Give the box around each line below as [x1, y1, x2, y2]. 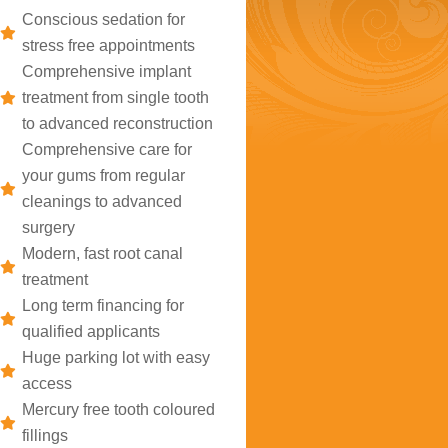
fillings [22, 427, 69, 444]
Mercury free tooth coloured [22, 401, 216, 418]
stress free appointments [22, 37, 196, 54]
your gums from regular [22, 167, 186, 184]
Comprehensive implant [22, 63, 192, 80]
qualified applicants [22, 323, 161, 340]
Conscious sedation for [22, 11, 186, 28]
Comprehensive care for [22, 141, 193, 158]
